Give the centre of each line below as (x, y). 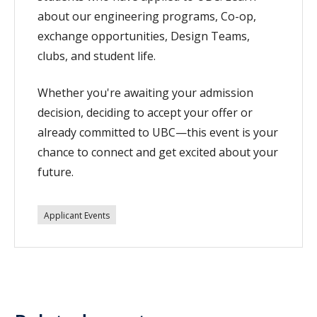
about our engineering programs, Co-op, (147, 16)
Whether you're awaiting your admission (145, 92)
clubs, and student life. (97, 56)
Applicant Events (77, 215)
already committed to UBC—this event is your (158, 132)
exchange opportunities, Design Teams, (144, 36)
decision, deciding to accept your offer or (145, 112)
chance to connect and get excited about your (158, 152)
